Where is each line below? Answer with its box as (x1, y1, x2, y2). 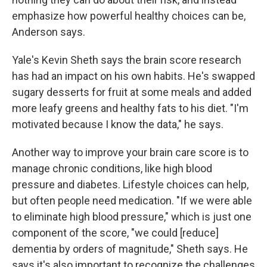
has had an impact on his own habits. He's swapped (12, 70, 255, 82)
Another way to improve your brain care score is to (12, 146, 249, 159)
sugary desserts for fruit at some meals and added (12, 86, 252, 98)
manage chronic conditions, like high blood (12, 162, 212, 175)
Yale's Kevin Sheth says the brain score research (12, 54, 241, 66)
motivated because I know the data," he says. (12, 118, 223, 131)
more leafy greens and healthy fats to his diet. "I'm (12, 102, 249, 114)
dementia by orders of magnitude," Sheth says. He (12, 243, 248, 255)
